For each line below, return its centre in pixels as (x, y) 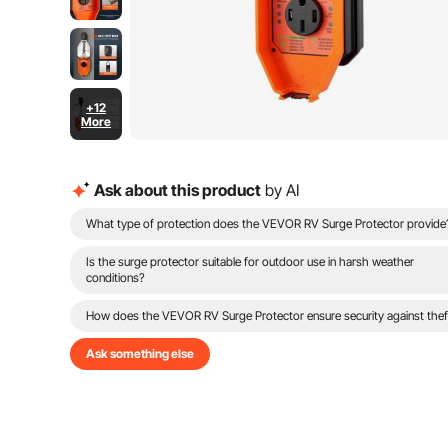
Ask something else (140, 353)
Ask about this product (177, 190)
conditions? (115, 277)
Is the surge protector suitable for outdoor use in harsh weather (250, 261)
